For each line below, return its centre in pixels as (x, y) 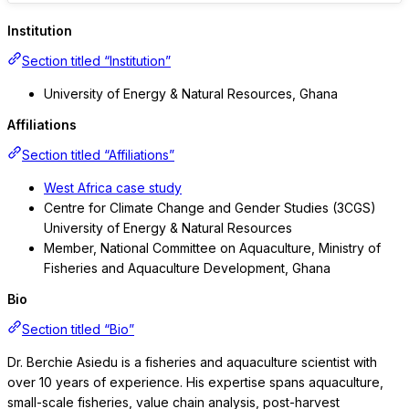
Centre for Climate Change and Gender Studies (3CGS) (210, 208)
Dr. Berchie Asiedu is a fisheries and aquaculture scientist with (192, 362)
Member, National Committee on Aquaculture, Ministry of (212, 248)
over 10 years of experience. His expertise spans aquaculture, (195, 383)
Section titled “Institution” (96, 61)
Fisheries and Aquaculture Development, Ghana (187, 268)
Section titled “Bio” (78, 330)
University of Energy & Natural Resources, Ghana (191, 94)
